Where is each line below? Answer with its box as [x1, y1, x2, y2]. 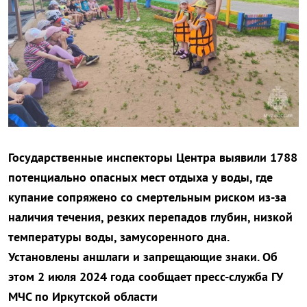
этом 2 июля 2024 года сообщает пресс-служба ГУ [8, 269, 282, 285]
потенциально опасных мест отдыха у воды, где [8, 169, 273, 186]
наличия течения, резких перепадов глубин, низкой [8, 209, 293, 225]
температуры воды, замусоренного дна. [8, 229, 229, 245]
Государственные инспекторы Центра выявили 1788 [8, 149, 297, 166]
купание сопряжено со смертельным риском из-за [8, 189, 286, 206]
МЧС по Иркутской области [8, 288, 158, 305]
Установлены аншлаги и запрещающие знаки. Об [8, 249, 278, 265]
